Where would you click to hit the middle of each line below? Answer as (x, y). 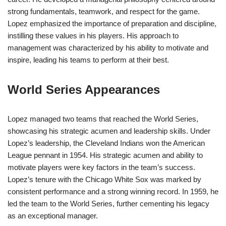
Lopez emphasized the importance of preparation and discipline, (112, 24)
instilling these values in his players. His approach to (93, 36)
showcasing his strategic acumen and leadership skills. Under (109, 131)
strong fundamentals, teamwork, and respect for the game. (104, 12)
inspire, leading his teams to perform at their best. (88, 60)
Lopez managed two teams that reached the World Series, (103, 119)
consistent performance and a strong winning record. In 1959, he (113, 192)
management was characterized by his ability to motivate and (108, 48)
